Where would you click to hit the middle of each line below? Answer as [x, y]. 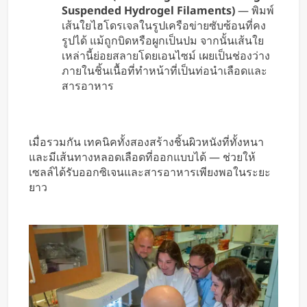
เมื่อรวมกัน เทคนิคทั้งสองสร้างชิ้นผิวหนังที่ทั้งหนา [146, 142]
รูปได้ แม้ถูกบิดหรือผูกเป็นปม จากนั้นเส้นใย [163, 41]
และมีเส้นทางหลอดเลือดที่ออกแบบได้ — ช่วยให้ [142, 157]
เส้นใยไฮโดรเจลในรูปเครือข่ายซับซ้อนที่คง [164, 26]
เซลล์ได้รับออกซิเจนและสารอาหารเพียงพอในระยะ [150, 172]
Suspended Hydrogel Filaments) [148, 11]
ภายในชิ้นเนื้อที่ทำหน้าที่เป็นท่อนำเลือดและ [164, 71]
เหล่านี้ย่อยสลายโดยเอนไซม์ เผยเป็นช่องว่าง [166, 56]
